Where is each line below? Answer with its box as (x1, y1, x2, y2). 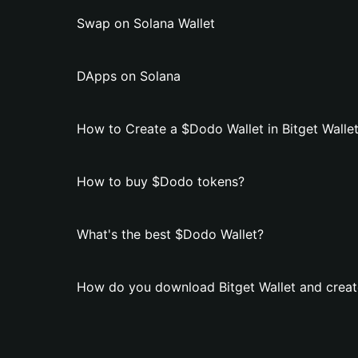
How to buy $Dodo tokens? (77, 173, 245, 189)
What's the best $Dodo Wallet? (77, 226, 264, 242)
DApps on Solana (77, 68, 181, 84)
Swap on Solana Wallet (77, 15, 215, 31)
